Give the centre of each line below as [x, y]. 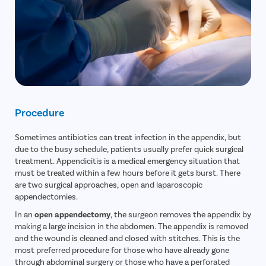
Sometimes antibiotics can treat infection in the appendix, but [128, 137]
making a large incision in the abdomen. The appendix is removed [132, 226]
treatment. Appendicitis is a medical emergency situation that [127, 161]
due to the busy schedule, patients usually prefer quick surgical [129, 149]
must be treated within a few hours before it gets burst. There [128, 173]
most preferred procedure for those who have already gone [122, 250]
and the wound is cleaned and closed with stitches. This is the [127, 238]
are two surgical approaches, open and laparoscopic [109, 185]
